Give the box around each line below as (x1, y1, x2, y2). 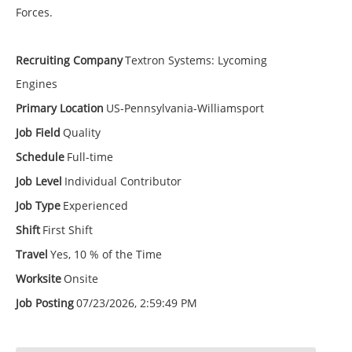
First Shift (42, 222, 93, 238)
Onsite (64, 271, 98, 287)
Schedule (16, 149, 64, 165)
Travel (16, 247, 48, 262)
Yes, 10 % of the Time (50, 247, 162, 262)
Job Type (16, 198, 60, 214)
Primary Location (16, 101, 104, 116)
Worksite (16, 271, 61, 287)
